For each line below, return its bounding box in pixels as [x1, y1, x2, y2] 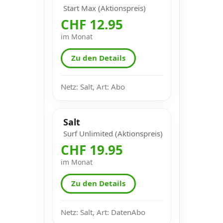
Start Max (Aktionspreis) [63, 2, 146, 13]
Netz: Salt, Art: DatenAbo [60, 207, 145, 217]
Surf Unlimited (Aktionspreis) [63, 128, 163, 138]
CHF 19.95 [60, 140, 123, 159]
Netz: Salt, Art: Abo [60, 81, 125, 92]
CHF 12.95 [60, 15, 123, 33]
